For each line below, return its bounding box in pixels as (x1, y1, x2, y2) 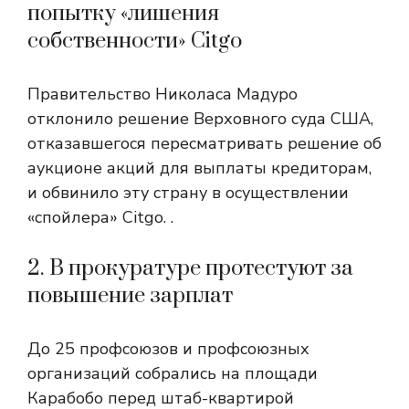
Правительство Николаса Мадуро (27, 83, 298, 105)
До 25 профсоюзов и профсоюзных (27, 338, 309, 360)
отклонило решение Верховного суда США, (27, 108, 373, 130)
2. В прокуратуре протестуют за (27, 255, 353, 282)
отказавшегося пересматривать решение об (27, 132, 382, 154)
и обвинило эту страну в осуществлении (27, 182, 349, 204)
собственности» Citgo (27, 27, 242, 55)
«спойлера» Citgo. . (27, 206, 173, 228)
